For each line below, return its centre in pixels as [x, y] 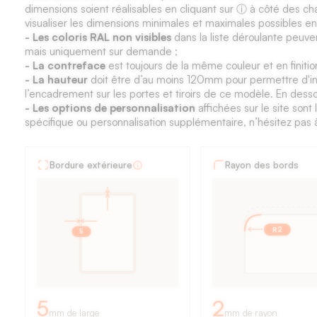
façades [68, 232]
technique [80, 183]
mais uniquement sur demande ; [101, 51]
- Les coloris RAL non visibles [98, 37]
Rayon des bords [262, 165]
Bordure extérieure [91, 165]
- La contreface [65, 65]
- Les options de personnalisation [111, 108]
